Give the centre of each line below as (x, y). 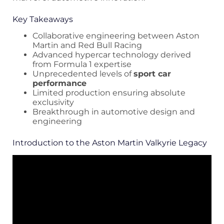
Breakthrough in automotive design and (114, 112)
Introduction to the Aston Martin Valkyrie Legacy (110, 143)
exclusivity (53, 102)
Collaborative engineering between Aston (116, 36)
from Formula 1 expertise (82, 64)
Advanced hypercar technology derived (112, 55)
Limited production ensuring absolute (109, 93)
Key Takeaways (43, 19)
